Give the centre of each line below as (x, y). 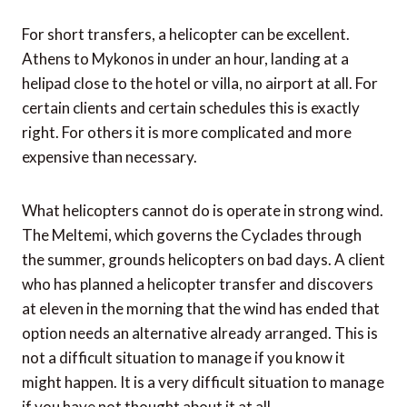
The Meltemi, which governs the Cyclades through (192, 235)
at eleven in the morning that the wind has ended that (201, 309)
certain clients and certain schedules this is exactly (191, 108)
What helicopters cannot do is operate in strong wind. (203, 211)
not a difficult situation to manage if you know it (184, 358)
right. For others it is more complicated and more (187, 133)
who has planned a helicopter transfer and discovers (198, 284)
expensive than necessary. (109, 157)
